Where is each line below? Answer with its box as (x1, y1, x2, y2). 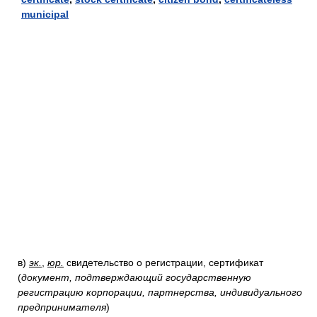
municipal (21, 8, 69, 20)
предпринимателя (18, 301, 106, 313)
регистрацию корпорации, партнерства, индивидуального (18, 287, 302, 298)
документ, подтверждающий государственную (21, 272, 251, 283)
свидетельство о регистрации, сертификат (64, 257, 263, 268)
